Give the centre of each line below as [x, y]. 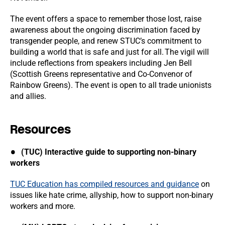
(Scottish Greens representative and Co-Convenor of [101, 74]
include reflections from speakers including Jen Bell [101, 63]
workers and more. [43, 206]
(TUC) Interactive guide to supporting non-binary [109, 152]
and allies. [28, 96]
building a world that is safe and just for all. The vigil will [109, 52]
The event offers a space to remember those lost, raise [106, 19]
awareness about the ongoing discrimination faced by [105, 30]
